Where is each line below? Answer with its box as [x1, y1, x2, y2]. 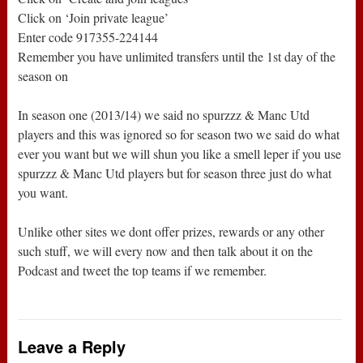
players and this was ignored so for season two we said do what [18, 126, 340, 143]
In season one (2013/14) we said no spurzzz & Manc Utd [18, 106, 310, 124]
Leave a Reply [18, 335, 126, 359]
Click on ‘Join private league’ [18, 9, 169, 27]
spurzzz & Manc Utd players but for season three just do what [18, 164, 332, 182]
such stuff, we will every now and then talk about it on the [18, 242, 314, 260]
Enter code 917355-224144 [18, 28, 159, 46]
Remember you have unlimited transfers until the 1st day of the [18, 48, 336, 66]
